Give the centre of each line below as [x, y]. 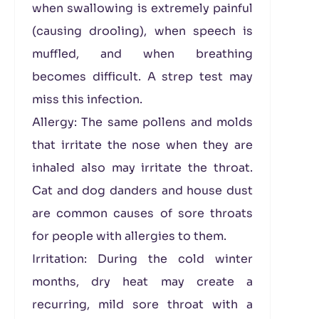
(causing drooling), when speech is [142, 31]
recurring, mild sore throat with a [142, 304]
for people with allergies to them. [129, 236]
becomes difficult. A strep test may [142, 77]
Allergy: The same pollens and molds [142, 122]
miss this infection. [87, 99]
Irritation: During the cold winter [142, 259]
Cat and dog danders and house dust [142, 190]
